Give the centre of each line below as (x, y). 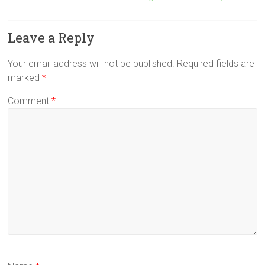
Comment (30, 101)
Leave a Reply (51, 37)
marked (25, 77)
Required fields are (216, 63)
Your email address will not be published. (91, 63)
